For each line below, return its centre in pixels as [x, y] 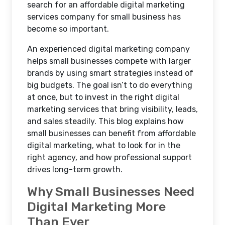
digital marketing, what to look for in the [104, 145]
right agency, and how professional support [109, 157]
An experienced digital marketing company [108, 49]
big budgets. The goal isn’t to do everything [110, 85]
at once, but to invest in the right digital [103, 97]
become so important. [68, 29]
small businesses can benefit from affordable [111, 133]
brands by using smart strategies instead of [110, 73]
